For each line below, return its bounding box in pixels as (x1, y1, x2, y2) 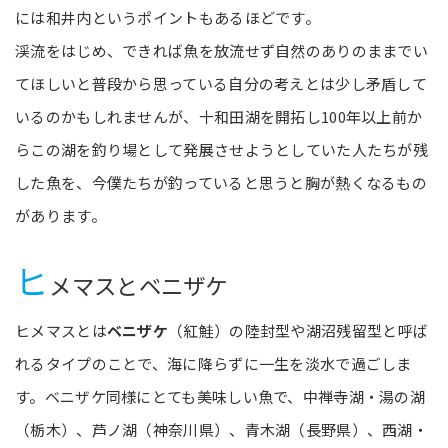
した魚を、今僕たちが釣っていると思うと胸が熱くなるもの (15, 171, 428, 193)
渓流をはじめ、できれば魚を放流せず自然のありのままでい (15, 39, 429, 61)
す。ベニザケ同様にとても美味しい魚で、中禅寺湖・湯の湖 (15, 385, 426, 407)
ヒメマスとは (15, 319, 107, 341)
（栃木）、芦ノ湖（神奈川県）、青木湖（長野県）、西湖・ (15, 418, 429, 440)
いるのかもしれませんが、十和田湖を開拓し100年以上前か (15, 105, 423, 127)
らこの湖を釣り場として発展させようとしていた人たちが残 (15, 138, 429, 160)
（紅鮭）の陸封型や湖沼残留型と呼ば (168, 319, 429, 341)
